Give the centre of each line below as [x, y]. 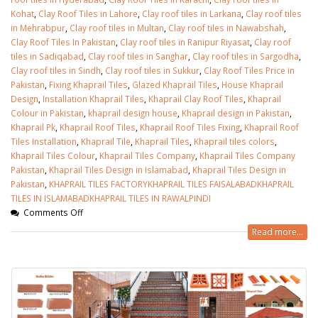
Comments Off [53, 212]
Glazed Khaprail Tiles [175, 84]
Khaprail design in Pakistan [236, 113]
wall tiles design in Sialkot [250, 242]
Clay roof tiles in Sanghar [138, 56]
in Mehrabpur [38, 27]
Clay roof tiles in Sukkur [152, 70]
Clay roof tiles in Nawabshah [226, 27]
